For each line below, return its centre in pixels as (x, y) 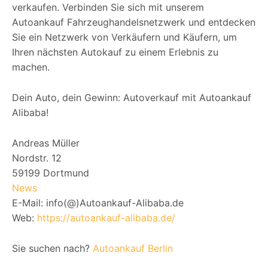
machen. (31, 67)
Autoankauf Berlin (133, 248)
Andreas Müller (46, 143)
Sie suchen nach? (52, 248)
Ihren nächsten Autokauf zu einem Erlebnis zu (115, 52)
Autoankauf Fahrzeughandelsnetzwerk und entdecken (134, 22)
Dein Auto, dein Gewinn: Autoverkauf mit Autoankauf (132, 97)
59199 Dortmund (51, 173)
